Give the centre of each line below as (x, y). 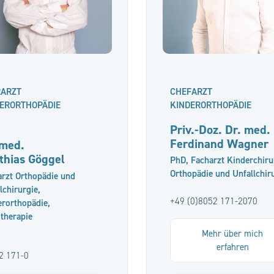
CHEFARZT (191, 92)
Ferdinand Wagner (220, 144)
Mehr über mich (233, 234)
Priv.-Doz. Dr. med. (220, 130)
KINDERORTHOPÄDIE (211, 105)
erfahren (232, 247)
